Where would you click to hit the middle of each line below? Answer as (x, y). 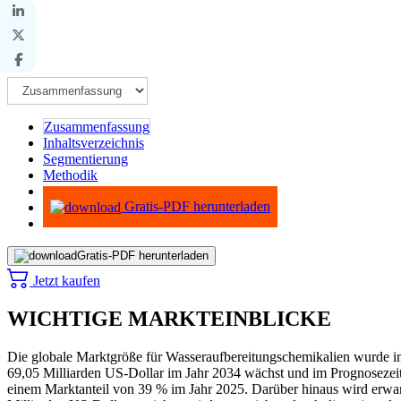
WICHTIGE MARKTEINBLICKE (169, 318)
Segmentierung (85, 158)
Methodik (70, 175)
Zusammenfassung (97, 126)
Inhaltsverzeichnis (94, 142)
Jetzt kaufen (65, 280)
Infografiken (78, 191)
